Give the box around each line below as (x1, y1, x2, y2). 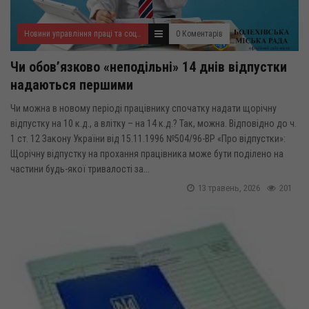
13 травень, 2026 (198, 183, 260, 193)
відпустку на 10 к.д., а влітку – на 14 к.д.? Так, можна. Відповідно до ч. (10, 118, 297, 129)
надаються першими (10, 77, 133, 93)
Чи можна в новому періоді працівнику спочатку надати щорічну (10, 103, 277, 114)
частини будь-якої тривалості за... (10, 163, 150, 175)
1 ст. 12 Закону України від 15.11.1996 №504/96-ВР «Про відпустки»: (10, 133, 286, 144)
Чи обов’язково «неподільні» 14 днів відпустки (10, 59, 287, 75)
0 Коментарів (176, 29, 223, 39)
